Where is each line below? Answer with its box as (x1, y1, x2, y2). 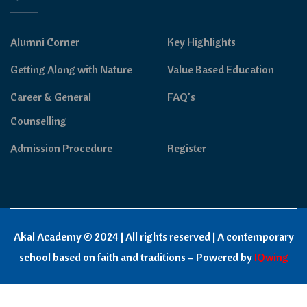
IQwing (254, 249, 288, 264)
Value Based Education (167, 62, 274, 76)
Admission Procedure (10, 140, 112, 155)
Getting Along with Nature (10, 62, 132, 76)
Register (167, 140, 206, 155)
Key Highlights (167, 34, 236, 49)
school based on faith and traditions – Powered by (19, 249, 254, 264)
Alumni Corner (10, 34, 79, 49)
